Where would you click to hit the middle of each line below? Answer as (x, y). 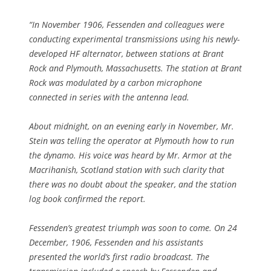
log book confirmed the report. (87, 199)
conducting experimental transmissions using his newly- (134, 39)
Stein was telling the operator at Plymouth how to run (132, 141)
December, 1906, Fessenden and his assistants (116, 243)
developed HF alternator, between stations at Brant (126, 54)
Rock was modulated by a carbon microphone (116, 83)
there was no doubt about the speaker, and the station (133, 184)
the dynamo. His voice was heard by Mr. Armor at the (130, 155)
